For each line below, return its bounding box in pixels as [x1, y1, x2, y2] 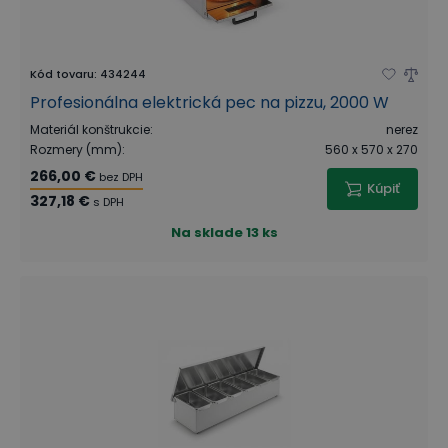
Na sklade [170, 223, 243, 242]
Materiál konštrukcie [30, 121, 150, 138]
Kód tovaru [30, 66, 94, 82]
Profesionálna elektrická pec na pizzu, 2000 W [30, 91, 389, 114]
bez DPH [99, 169, 143, 185]
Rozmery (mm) [30, 141, 122, 158]
